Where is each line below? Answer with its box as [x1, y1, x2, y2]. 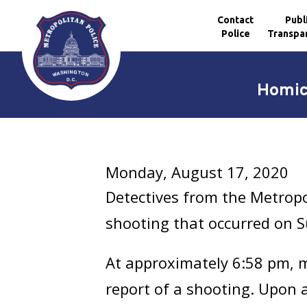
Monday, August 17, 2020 [106, 162, 289, 182]
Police [221, 27, 250, 39]
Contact [217, 14, 254, 25]
